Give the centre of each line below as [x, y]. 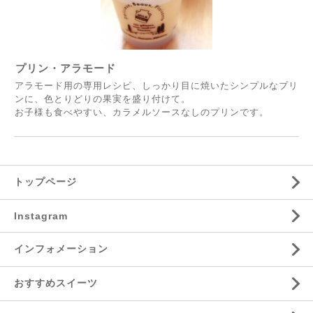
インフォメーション [61, 249]
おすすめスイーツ [56, 283]
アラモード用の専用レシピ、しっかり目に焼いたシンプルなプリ [156, 86]
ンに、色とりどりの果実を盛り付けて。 [103, 99]
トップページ [45, 182]
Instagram [41, 216]
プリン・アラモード [66, 68]
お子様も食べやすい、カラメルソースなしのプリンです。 [142, 112]
